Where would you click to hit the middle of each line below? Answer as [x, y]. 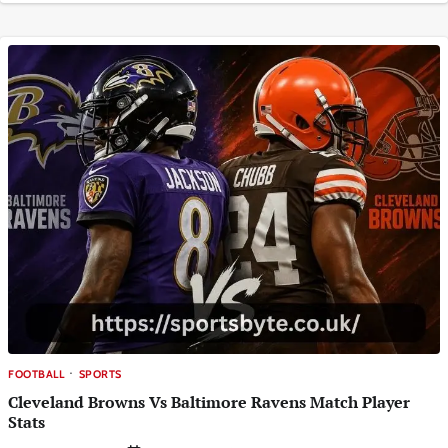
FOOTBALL [36, 373]
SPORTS [100, 373]
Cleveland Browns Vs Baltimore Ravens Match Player [209, 402]
